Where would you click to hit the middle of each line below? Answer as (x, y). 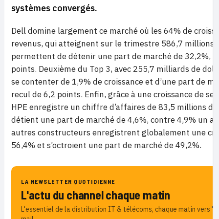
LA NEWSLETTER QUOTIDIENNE (68, 182)
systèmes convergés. (54, 8)
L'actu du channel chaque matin (96, 195)
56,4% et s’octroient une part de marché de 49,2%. (106, 145)
